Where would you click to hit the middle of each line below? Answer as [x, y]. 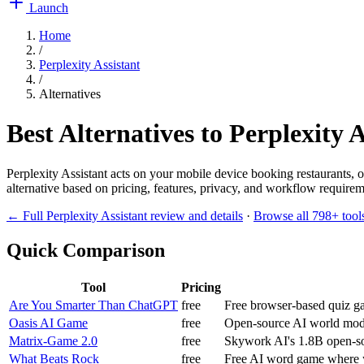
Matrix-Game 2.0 [53, 340]
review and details [195, 215]
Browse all [283, 215]
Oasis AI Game [48, 323]
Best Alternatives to [118, 134]
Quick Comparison [86, 250]
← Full [26, 215]
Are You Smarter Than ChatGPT [93, 305]
